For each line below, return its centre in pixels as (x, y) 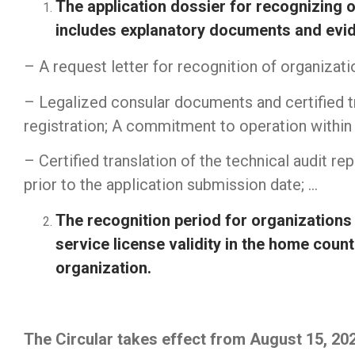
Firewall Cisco (74, 304)
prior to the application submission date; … (171, 185)
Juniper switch (188, 304)
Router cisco (297, 304)
